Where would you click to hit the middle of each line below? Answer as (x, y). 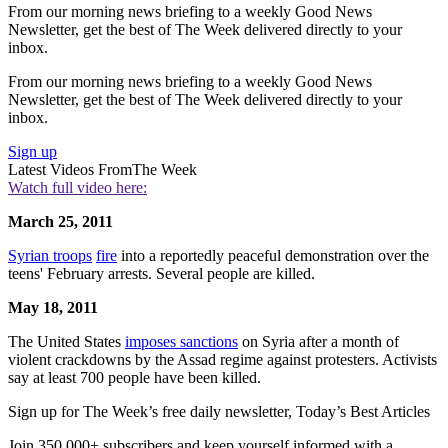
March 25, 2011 (60, 221)
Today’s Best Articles (363, 411)
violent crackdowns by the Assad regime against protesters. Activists (222, 359)
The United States (66, 341)
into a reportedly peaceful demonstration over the (273, 255)
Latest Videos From (70, 169)
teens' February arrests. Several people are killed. (161, 273)
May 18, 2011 (53, 307)
